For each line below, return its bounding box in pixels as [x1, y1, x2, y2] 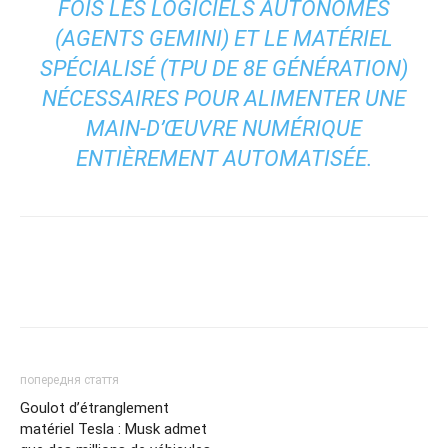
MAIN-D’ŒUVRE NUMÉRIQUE [86, 115, 362, 141]
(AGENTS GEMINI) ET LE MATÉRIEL [55, 25, 393, 51]
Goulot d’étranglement [20, 398, 169, 417]
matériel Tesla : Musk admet [20, 419, 207, 438]
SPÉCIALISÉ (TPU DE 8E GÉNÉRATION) [40, 55, 408, 81]
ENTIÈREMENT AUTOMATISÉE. [75, 145, 373, 171]
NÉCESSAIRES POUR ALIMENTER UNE [42, 85, 406, 111]
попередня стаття [20, 372, 119, 387]
